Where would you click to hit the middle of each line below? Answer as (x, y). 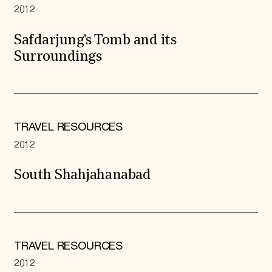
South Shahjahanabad (82, 176)
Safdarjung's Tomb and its (95, 41)
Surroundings (58, 57)
